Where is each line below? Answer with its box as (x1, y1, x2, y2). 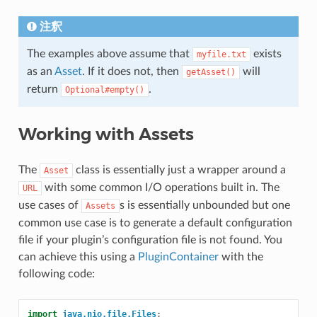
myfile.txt (196, 50, 246, 60)
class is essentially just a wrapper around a (72, 164, 286, 176)
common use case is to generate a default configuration (18, 217, 292, 229)
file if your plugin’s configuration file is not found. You (18, 234, 282, 246)
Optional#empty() (64, 85, 144, 96)
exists (250, 48, 282, 60)
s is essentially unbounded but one (119, 200, 290, 212)
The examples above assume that (26, 48, 192, 60)
